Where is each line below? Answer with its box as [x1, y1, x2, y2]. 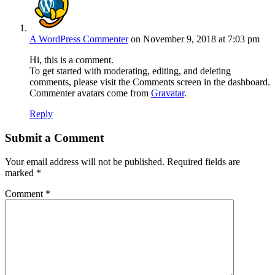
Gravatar [151, 88, 184, 99]
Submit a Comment [5, 131, 104, 144]
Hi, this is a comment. [29, 55, 114, 66]
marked [5, 167, 36, 178]
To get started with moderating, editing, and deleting [29, 66, 231, 77]
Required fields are [167, 156, 240, 167]
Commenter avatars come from [29, 88, 151, 99]
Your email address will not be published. [5, 156, 165, 167]
